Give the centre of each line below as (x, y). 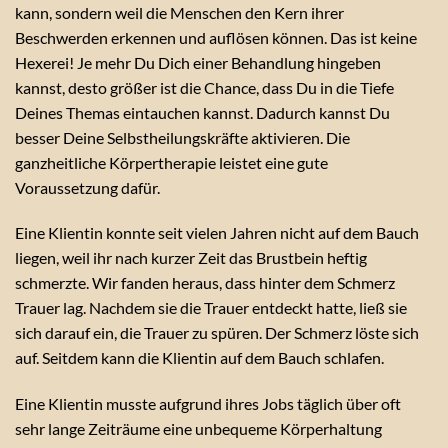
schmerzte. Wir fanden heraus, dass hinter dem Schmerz (205, 283)
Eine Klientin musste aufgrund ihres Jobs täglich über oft (208, 404)
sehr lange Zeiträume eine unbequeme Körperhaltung (198, 429)
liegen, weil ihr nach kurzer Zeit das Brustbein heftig (191, 258)
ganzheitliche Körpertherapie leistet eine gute (171, 162)
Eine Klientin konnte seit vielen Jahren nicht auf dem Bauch (217, 233)
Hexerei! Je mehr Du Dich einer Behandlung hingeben (198, 62)
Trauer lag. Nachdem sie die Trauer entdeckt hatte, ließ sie (211, 308)
